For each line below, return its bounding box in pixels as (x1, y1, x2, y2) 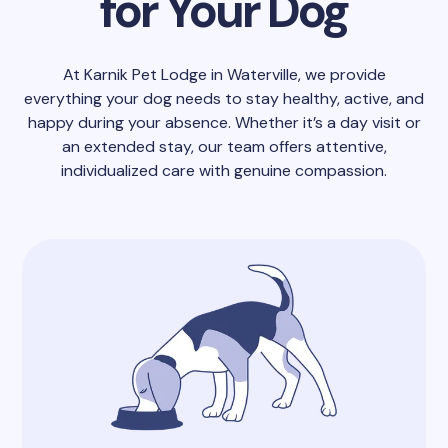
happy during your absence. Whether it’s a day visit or (27, 111, 421, 133)
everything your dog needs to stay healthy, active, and (24, 87, 424, 109)
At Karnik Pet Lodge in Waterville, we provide (62, 63, 386, 85)
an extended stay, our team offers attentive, (61, 135, 387, 157)
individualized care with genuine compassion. (61, 159, 387, 181)
